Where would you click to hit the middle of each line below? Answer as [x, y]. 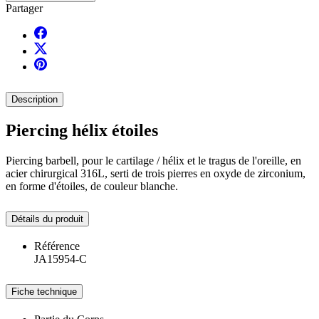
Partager [24, 8]
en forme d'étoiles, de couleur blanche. [92, 186]
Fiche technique [44, 292]
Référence [57, 246]
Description [35, 99]
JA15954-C [61, 259]
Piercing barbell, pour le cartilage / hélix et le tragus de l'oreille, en [153, 160]
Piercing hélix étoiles [82, 130]
